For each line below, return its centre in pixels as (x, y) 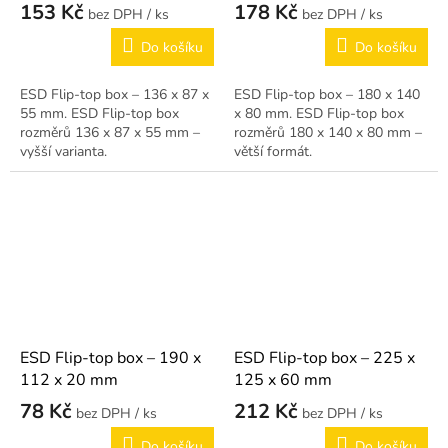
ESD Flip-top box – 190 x (110, 357)
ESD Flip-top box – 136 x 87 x (114, 94)
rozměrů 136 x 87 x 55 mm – (110, 132)
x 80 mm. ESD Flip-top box (319, 113)
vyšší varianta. (63, 151)
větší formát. (273, 151)
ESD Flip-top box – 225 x (324, 357)
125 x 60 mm (283, 379)
